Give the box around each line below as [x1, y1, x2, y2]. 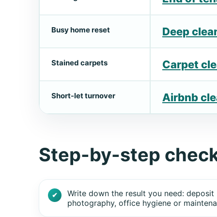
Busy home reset [51, 25, 110, 34]
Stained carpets [51, 58, 108, 67]
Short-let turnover [51, 91, 115, 100]
